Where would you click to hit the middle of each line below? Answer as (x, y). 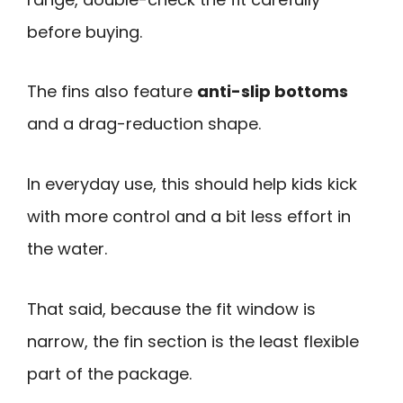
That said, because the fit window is (171, 309)
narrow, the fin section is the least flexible (193, 341)
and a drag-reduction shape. (144, 124)
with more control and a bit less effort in (189, 216)
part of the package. (109, 373)
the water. (67, 248)
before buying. (85, 31)
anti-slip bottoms (273, 92)
